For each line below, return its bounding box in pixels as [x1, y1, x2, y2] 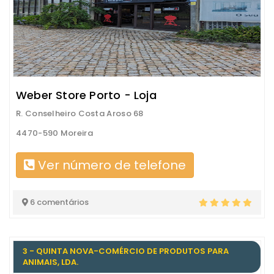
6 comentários [28, 196, 89, 209]
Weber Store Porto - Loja [16, 87, 157, 103]
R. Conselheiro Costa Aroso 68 [16, 108, 144, 120]
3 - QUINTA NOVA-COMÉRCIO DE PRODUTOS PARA [23, 245, 229, 257]
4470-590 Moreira [16, 127, 93, 139]
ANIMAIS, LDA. [23, 256, 78, 268]
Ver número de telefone [35, 157, 186, 174]
